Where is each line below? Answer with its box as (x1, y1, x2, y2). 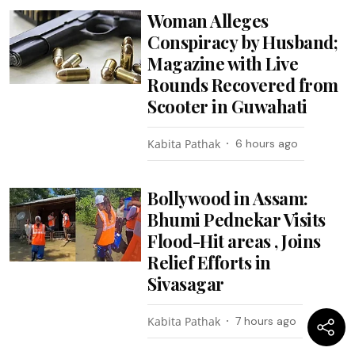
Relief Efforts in (147, 250, 271, 274)
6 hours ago (235, 136, 299, 151)
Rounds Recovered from (147, 72, 338, 97)
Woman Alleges (147, 8, 269, 32)
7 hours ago (235, 313, 297, 328)
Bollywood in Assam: (147, 185, 308, 210)
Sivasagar (147, 271, 224, 296)
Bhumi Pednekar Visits (147, 207, 326, 231)
